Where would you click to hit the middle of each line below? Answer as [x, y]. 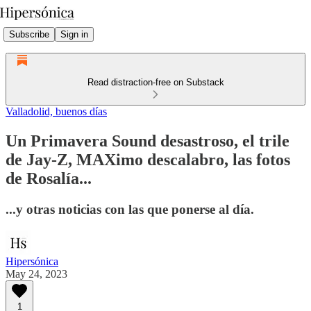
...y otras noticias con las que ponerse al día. [130, 209]
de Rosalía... [49, 178]
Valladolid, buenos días [56, 111]
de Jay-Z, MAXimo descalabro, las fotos [148, 159]
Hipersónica [32, 261]
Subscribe [29, 34]
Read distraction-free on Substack [155, 82]
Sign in [74, 34]
